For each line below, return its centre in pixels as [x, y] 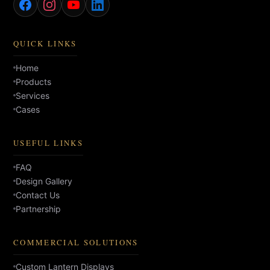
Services [33, 95]
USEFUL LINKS [49, 143]
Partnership [38, 209]
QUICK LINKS [45, 43]
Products [33, 81]
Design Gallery [44, 181]
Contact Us [38, 195]
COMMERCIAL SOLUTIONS [76, 242]
